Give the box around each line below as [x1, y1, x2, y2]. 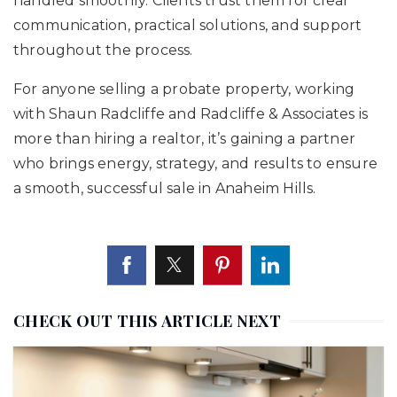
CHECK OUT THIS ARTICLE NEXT [13, 309, 281, 331]
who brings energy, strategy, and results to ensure [13, 154, 378, 172]
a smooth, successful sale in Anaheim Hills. [13, 179, 316, 197]
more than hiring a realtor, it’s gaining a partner [13, 129, 356, 147]
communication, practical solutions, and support [13, 16, 362, 34]
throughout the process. [13, 41, 193, 58]
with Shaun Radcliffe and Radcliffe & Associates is [13, 105, 369, 122]
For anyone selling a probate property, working [13, 80, 355, 97]
